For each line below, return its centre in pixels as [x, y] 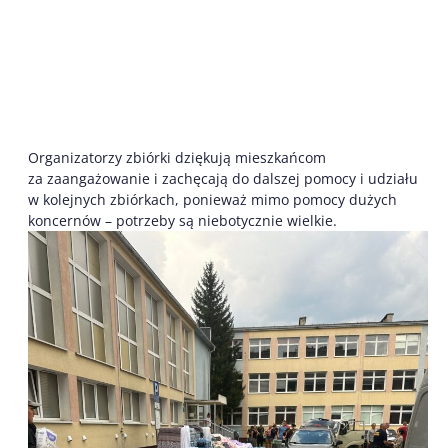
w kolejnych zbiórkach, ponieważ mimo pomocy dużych [212, 200]
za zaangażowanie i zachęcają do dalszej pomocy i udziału [223, 179]
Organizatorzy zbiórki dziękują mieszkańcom [177, 158]
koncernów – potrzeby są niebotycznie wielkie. [182, 221]
